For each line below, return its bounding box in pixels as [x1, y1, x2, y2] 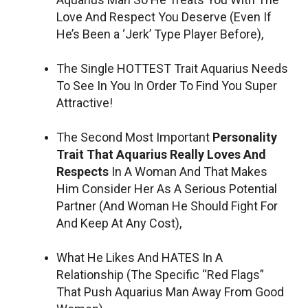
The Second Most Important [56, 129, 212, 144]
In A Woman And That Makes [109, 164, 267, 179]
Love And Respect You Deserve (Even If [56, 9, 272, 24]
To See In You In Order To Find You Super [56, 78, 277, 93]
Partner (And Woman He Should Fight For [56, 198, 278, 213]
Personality [212, 129, 277, 144]
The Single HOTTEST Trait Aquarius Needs [56, 60, 288, 76]
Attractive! [56, 95, 113, 110]
